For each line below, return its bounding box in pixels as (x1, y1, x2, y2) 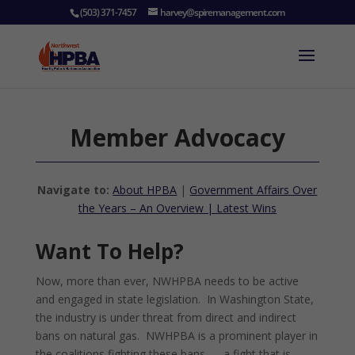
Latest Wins (216, 200, 277, 216)
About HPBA (113, 182, 177, 197)
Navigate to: (37, 182, 113, 197)
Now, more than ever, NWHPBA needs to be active (35, 273, 299, 288)
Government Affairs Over (189, 182, 318, 197)
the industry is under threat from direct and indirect (35, 310, 296, 325)
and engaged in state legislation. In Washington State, (35, 292, 314, 307)
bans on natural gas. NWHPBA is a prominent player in (35, 328, 318, 343)
